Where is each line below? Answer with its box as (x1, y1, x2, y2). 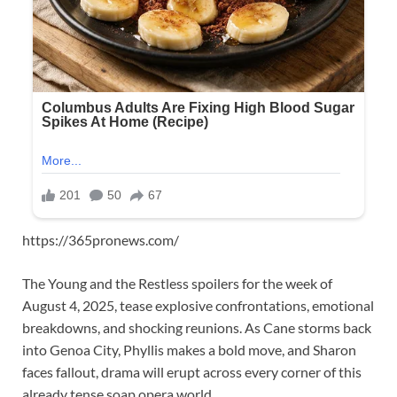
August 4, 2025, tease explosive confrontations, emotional (22, 296, 374, 314)
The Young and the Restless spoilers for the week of (22, 274, 332, 292)
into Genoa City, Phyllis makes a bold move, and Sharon (22, 340, 356, 358)
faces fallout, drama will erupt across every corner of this (22, 362, 362, 380)
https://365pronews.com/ (22, 230, 179, 248)
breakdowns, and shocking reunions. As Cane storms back (22, 318, 371, 336)
